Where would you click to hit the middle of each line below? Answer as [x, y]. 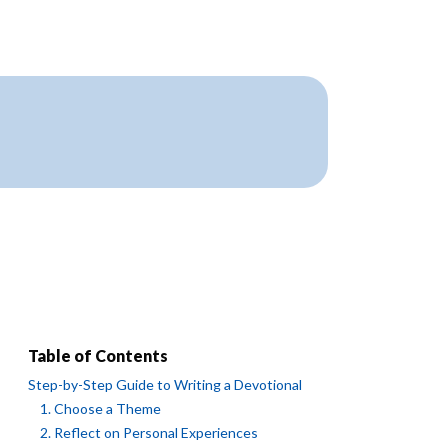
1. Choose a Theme [100, 408]
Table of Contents [98, 355]
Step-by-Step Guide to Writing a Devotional [165, 384]
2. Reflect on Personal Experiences [149, 432]
